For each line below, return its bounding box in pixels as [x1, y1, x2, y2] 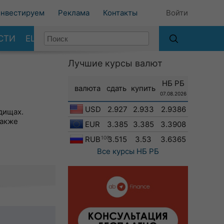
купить [131, 83, 155, 93]
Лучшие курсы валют [68, 58, 162, 68]
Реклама [58, 8, 89, 17]
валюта [74, 83, 100, 93]
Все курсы [97, 146, 134, 156]
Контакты [103, 8, 137, 17]
